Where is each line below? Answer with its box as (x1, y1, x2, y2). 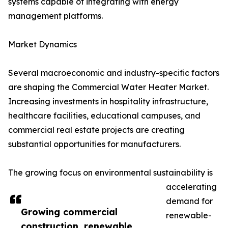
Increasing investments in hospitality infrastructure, (8, 96, 208, 107)
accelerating (166, 182, 217, 192)
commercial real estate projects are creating (8, 125, 185, 135)
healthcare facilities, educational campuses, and (8, 110, 201, 121)
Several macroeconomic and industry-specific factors (8, 68, 219, 78)
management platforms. (8, 11, 103, 21)
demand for (166, 196, 213, 207)
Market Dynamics (8, 39, 77, 50)
